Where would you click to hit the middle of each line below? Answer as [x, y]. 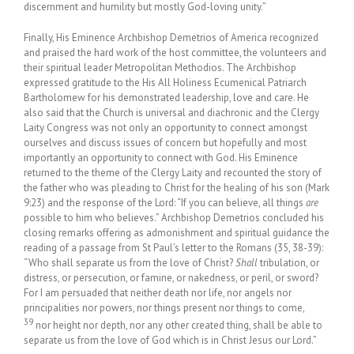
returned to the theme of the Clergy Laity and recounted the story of [173, 173]
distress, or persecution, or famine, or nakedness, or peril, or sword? [171, 278]
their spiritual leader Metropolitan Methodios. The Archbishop [160, 68]
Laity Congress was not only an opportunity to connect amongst [166, 128]
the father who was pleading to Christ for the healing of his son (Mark [177, 188]
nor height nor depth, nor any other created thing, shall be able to [179, 326]
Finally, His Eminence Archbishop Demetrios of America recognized [171, 38]
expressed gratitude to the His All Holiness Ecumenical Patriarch [165, 83]
